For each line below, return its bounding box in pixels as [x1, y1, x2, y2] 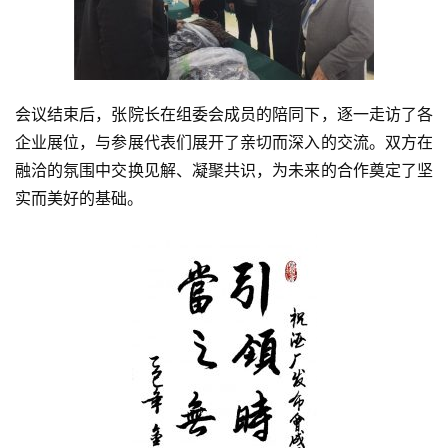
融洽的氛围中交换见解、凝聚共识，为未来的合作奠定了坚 [15, 160, 433, 180]
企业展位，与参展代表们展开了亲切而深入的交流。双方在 [15, 132, 433, 152]
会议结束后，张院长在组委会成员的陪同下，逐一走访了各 [15, 104, 433, 124]
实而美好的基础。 [15, 188, 143, 208]
